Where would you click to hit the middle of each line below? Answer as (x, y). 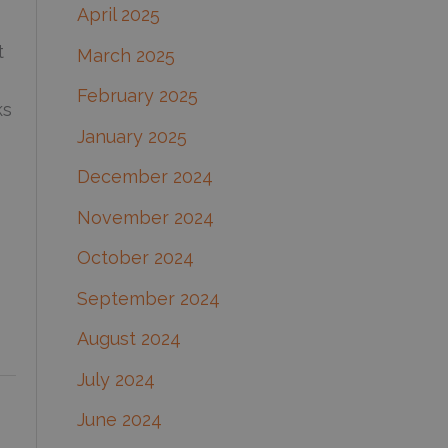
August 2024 (128, 339)
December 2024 (144, 177)
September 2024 (148, 298)
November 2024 (145, 217)
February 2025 (137, 96)
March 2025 (125, 55)
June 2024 (119, 420)
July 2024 (115, 379)
